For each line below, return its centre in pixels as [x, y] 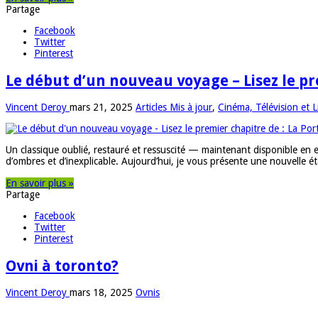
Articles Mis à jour [174, 108]
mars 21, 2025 [101, 108]
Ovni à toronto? [62, 265]
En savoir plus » [40, 183]
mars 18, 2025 [101, 292]
